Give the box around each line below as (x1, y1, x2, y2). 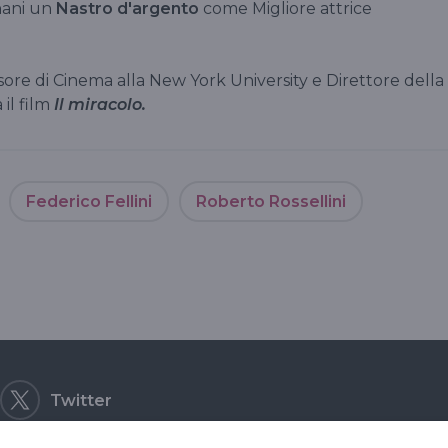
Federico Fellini (26, 191, 152, 211)
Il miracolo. (54, 94, 146, 114)
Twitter (50, 390, 112, 410)
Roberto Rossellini (196, 191, 346, 211)
